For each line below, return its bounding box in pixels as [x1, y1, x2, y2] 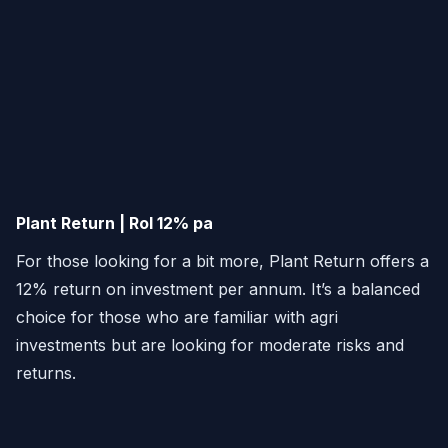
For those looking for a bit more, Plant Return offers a [16, 251, 429, 272]
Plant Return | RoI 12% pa [16, 213, 213, 234]
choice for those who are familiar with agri [16, 307, 338, 328]
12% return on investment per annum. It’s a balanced [16, 279, 420, 300]
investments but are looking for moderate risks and [16, 335, 404, 356]
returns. [16, 363, 76, 384]
